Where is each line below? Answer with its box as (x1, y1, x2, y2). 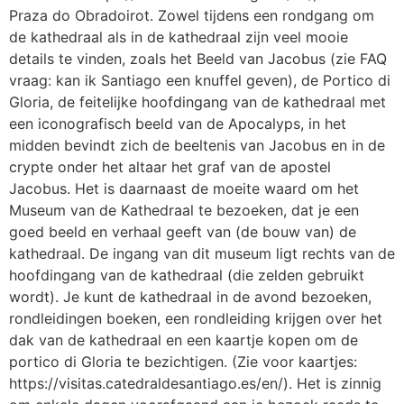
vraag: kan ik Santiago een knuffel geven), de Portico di (9, 71, 390, 90)
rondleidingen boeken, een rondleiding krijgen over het (9, 309, 382, 328)
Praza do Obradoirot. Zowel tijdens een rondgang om (9, 6, 374, 25)
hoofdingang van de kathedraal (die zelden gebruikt (9, 266, 364, 285)
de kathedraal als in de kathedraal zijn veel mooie (9, 28, 348, 47)
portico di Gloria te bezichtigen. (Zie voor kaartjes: (9, 353, 357, 372)
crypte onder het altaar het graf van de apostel (9, 158, 331, 177)
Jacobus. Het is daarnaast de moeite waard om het (9, 179, 359, 198)
